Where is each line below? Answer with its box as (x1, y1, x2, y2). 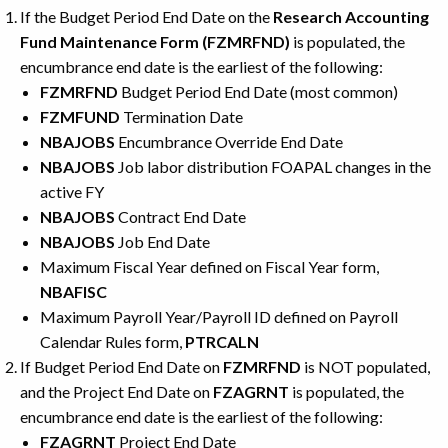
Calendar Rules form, (40, 331, 185, 351)
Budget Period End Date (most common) (118, 81, 398, 101)
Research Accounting (273, 6, 429, 26)
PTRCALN (185, 331, 259, 351)
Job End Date (115, 231, 210, 251)
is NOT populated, (301, 356, 430, 376)
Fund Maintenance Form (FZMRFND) (20, 31, 290, 51)
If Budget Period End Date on (20, 356, 223, 376)
